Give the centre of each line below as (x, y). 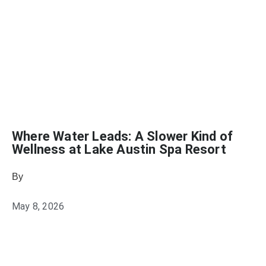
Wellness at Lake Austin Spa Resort (119, 149)
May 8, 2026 (38, 206)
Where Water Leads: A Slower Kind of (123, 136)
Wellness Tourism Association (91, 177)
